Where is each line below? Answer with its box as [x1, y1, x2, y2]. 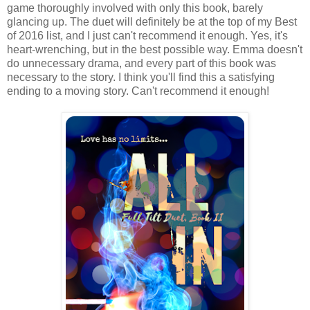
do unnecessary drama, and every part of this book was [7, 57, 276, 69]
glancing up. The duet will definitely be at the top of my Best [7, 15, 297, 28]
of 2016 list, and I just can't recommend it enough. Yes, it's [7, 29, 288, 42]
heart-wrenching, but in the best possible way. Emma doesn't [7, 43, 302, 55]
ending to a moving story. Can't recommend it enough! [7, 84, 269, 97]
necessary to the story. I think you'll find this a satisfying [7, 71, 275, 83]
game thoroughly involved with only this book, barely [7, 1, 263, 14]
